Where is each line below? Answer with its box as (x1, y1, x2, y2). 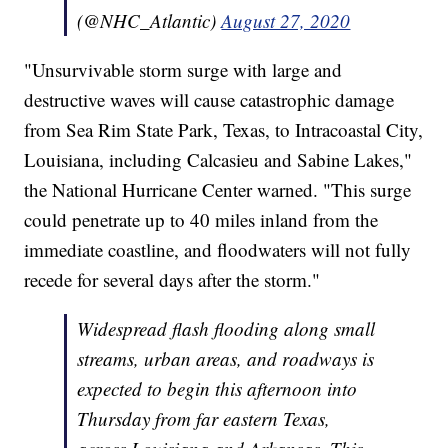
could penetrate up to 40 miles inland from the (24, 206, 379, 232)
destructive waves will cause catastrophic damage (24, 86, 395, 112)
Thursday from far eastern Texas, (77, 405, 331, 431)
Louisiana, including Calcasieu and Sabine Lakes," (24, 146, 413, 172)
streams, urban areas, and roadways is (77, 345, 375, 371)
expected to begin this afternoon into (77, 375, 358, 401)
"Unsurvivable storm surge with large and (24, 56, 343, 82)
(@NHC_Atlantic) (77, 7, 222, 33)
